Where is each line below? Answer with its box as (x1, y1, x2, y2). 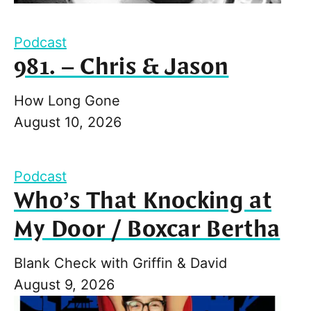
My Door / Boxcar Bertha (14, 214, 280, 245)
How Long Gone (14, 92, 120, 109)
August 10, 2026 (14, 113, 121, 131)
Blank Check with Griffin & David (14, 254, 227, 271)
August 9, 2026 (14, 276, 115, 293)
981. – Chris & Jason (14, 51, 229, 83)
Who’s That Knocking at (14, 185, 272, 217)
